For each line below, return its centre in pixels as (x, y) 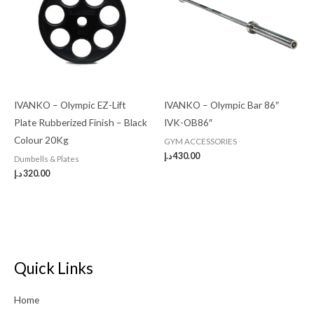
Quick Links (54, 268)
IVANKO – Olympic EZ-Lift (70, 105)
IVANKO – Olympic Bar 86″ (221, 105)
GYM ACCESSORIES (200, 142)
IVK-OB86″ (188, 123)
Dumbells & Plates (47, 159)
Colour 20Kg (41, 140)
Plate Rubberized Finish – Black (81, 123)
